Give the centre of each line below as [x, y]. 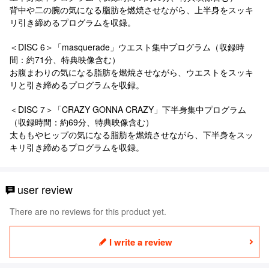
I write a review [141, 242]
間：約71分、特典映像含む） [65, 59]
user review [45, 189]
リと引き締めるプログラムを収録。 [77, 84]
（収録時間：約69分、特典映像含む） [82, 122]
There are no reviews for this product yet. [88, 211]
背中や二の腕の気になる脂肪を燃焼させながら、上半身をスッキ [131, 9]
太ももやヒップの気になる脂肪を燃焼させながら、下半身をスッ [131, 134]
